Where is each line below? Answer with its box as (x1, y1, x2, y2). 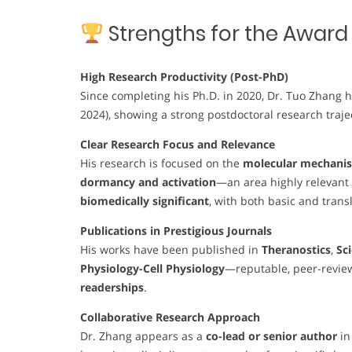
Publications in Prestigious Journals (80, 223, 272, 239)
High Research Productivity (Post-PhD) (80, 69, 288, 85)
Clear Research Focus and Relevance (80, 137, 275, 152)
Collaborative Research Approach (80, 310, 260, 325)
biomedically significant (80, 193, 209, 209)
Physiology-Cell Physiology (80, 261, 225, 277)
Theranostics (262, 242, 331, 258)
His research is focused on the (80, 156, 243, 171)
